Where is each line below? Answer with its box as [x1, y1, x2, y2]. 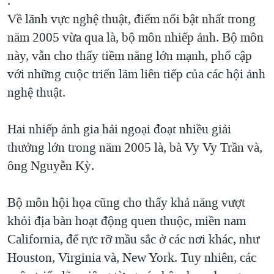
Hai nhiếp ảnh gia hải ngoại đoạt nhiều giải [7, 120, 231, 138]
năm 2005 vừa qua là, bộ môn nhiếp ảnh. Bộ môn [7, 28, 264, 46]
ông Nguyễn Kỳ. [7, 157, 94, 174]
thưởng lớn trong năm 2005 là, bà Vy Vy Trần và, [7, 138, 262, 156]
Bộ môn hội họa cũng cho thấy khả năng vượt [7, 193, 245, 211]
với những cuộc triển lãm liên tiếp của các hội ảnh [7, 65, 265, 83]
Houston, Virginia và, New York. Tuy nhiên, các [7, 248, 256, 266]
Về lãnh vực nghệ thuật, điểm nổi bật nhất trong [7, 10, 256, 28]
